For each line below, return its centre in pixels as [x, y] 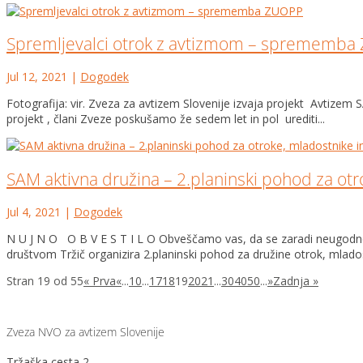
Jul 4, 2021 [34, 212]
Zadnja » [296, 281]
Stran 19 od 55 [45, 281]
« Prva [100, 281]
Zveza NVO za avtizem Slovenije [85, 331]
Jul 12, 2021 [37, 77]
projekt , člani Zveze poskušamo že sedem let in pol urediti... [166, 119]
